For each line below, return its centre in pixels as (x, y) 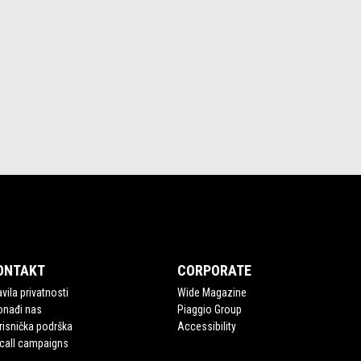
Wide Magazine (212, 293)
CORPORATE (215, 271)
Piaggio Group (210, 310)
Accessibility (207, 327)
